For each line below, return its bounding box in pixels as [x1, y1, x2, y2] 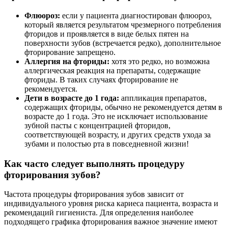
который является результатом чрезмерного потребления [24, 20, 221, 29]
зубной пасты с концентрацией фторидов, [24, 121, 170, 130]
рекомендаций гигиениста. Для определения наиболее [4, 208, 193, 217]
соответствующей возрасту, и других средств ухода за [24, 130, 211, 139]
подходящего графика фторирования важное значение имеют [4, 217, 217, 226]
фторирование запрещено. [24, 47, 116, 56]
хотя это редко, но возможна [111, 56, 210, 66]
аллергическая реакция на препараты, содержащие [24, 66, 201, 75]
